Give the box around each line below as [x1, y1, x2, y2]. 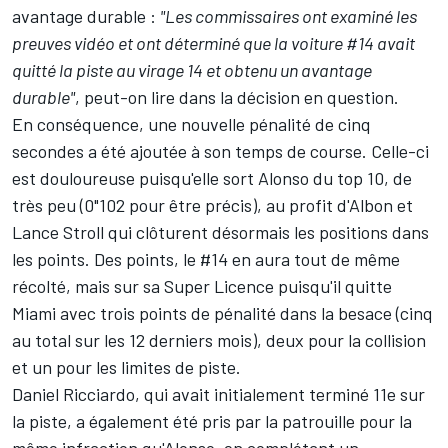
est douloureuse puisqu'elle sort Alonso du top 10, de [12, 166, 412, 189]
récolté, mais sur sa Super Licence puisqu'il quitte [12, 274, 392, 297]
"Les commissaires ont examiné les [160, 4, 417, 27]
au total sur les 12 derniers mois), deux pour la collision [12, 328, 426, 351]
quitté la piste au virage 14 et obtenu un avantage [12, 58, 372, 81]
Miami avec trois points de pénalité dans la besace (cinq [12, 301, 433, 324]
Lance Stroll [12, 220, 104, 243]
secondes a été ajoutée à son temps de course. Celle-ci [12, 139, 429, 162]
